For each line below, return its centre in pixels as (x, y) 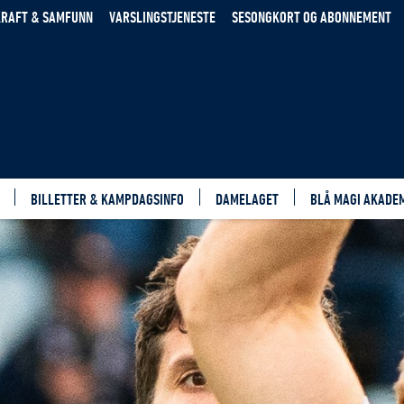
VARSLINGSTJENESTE (162, 16)
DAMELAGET (247, 199)
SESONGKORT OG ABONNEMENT (312, 16)
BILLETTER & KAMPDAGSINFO (107, 199)
